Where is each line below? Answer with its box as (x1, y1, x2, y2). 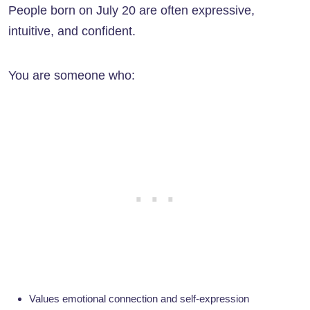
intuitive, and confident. (8, 24, 136, 39)
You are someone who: (8, 69, 135, 83)
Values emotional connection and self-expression (29, 293, 249, 305)
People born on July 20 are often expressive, (8, 3, 255, 18)
